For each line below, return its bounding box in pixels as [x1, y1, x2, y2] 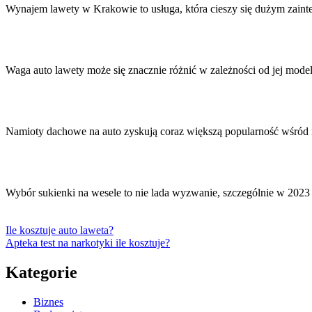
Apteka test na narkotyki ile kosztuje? [6, 237, 170, 249]
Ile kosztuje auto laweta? [6, 224, 114, 237]
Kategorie [6, 263, 77, 282]
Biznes [33, 296, 63, 309]
